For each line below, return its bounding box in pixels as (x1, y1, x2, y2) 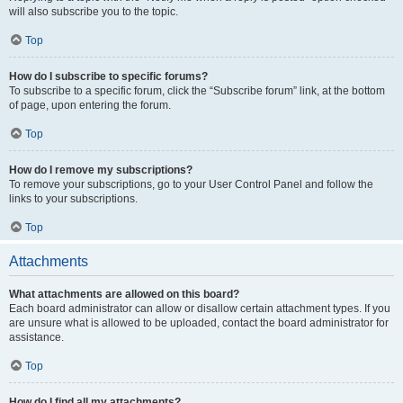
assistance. (9, 331, 64, 344)
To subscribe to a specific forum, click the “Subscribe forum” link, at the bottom (9, 85, 385, 97)
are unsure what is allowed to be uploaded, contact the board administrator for (9, 317, 389, 329)
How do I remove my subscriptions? (9, 164, 193, 176)
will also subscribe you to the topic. (9, 5, 178, 18)
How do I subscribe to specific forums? (9, 70, 208, 83)
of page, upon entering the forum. (9, 99, 171, 112)
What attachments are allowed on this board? (9, 288, 239, 300)
